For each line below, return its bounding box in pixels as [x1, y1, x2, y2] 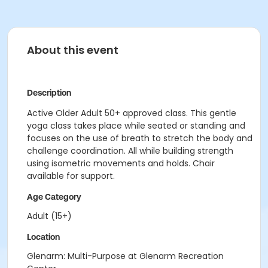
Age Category [27, 192, 81, 202]
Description [27, 88, 71, 98]
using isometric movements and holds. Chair [27, 157, 215, 169]
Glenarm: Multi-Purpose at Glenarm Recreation [27, 250, 224, 262]
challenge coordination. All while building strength [27, 145, 233, 157]
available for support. [27, 170, 115, 182]
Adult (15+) [27, 210, 72, 222]
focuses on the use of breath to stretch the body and [27, 132, 252, 144]
